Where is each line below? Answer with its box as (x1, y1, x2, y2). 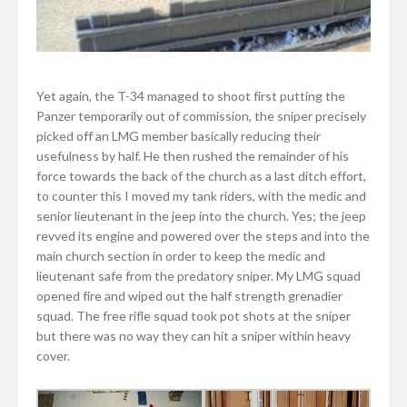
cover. (36, 348, 70, 364)
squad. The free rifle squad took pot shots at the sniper (36, 308, 351, 324)
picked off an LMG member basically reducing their (36, 128, 321, 144)
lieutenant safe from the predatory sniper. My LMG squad (36, 268, 361, 284)
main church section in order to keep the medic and (36, 248, 325, 264)
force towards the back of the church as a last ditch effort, (36, 168, 366, 184)
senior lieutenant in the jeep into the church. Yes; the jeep (36, 208, 366, 224)
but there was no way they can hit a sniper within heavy (36, 328, 351, 344)
